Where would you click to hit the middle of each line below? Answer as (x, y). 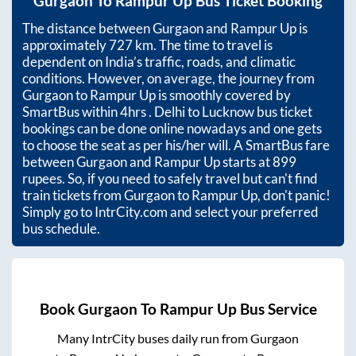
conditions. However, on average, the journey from (168, 79)
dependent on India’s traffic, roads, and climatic (159, 62)
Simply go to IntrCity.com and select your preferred (170, 212)
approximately (66, 45)
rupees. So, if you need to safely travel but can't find (170, 179)
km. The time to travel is (203, 45)
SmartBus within (71, 112)
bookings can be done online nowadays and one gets (172, 129)
